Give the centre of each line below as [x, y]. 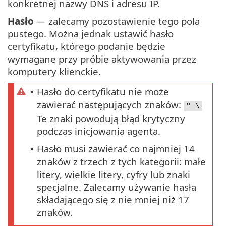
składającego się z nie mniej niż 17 [113, 200]
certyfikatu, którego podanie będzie [87, 46]
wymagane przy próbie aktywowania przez [102, 59]
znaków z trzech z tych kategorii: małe [121, 162]
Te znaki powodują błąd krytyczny [111, 119]
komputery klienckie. [54, 72]
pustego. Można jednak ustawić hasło [91, 34]
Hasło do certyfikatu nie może [103, 92]
